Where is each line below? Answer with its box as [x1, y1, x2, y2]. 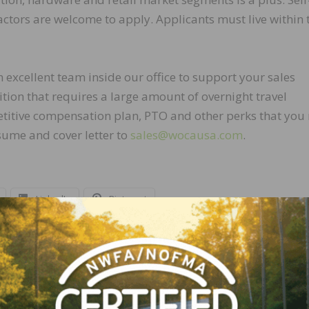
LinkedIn [36, 192, 71, 206]
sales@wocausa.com [130, 127, 243, 143]
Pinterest [109, 192, 147, 206]
